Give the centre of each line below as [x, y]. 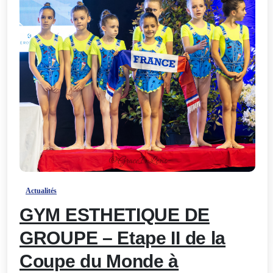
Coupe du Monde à [99, 261]
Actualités [41, 191]
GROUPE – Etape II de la [123, 238]
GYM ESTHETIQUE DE [115, 215]
